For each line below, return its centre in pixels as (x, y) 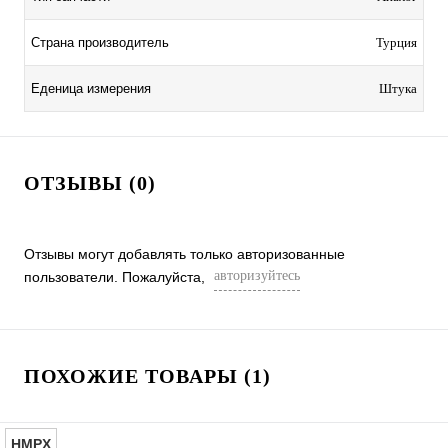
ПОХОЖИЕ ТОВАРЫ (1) (147, 376)
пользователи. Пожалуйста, (116, 277)
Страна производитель (100, 43)
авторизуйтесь (257, 276)
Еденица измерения (91, 89)
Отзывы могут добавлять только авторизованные (184, 254)
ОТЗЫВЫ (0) (90, 183)
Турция (396, 43)
